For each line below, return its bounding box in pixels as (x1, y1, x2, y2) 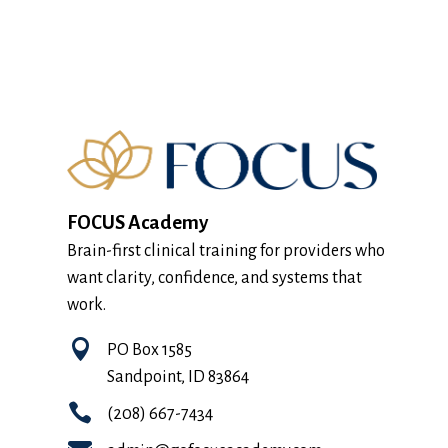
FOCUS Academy (67, 211, 209, 233)
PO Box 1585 (106, 340, 192, 359)
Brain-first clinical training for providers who (67, 241, 386, 260)
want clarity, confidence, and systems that (67, 268, 363, 287)
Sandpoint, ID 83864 (106, 367, 249, 386)
